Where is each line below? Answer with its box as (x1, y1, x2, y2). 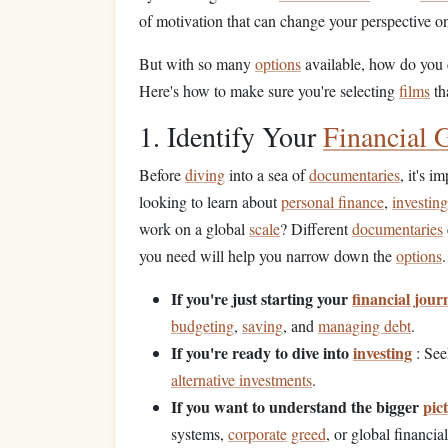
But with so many (139, 53, 255, 74)
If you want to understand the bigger (171, 395, 423, 418)
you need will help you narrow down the (139, 245, 396, 266)
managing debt (318, 315, 411, 336)
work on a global (139, 218, 249, 239)
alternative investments (171, 369, 312, 390)
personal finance (281, 191, 384, 212)
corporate (228, 423, 287, 444)
